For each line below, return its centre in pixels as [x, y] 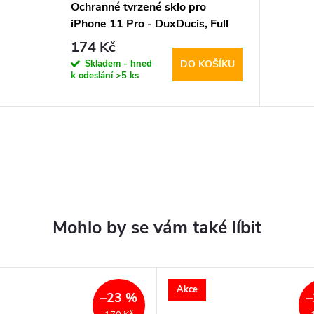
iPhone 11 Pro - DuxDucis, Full [149, 24]
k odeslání [93, 75]
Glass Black [101, 41]
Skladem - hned [118, 63]
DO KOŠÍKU [207, 64]
